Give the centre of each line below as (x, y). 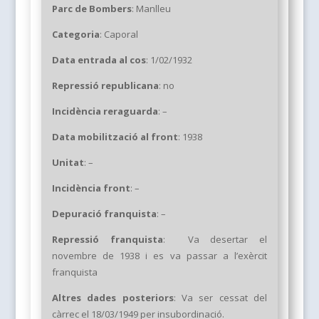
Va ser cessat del (225, 298)
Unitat (68, 163)
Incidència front (91, 188)
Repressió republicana (105, 86)
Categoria (75, 35)
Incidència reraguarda (105, 111)
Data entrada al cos (99, 60)
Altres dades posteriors (113, 298)
